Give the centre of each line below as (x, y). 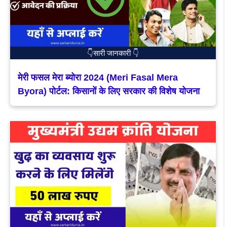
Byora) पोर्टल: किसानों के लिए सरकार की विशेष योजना (109, 91)
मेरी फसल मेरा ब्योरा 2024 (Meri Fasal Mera (98, 77)
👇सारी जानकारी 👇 (113, 53)
